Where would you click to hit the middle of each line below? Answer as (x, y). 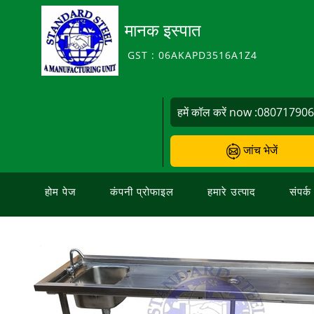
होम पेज (61, 191)
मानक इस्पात (163, 29)
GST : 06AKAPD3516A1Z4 (193, 55)
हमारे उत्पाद (232, 191)
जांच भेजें (259, 150)
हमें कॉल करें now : (218, 112)
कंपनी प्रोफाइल (142, 191)
